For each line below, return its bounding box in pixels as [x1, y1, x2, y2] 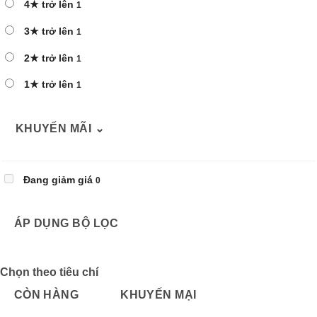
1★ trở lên [24, 79, 74, 91]
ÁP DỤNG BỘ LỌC [13, 217, 119, 230]
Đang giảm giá [23, 173, 93, 185]
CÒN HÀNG [13, 288, 79, 301]
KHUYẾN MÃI [15, 122, 95, 135]
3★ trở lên [24, 25, 74, 37]
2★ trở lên [24, 52, 74, 64]
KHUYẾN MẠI [120, 288, 197, 301]
